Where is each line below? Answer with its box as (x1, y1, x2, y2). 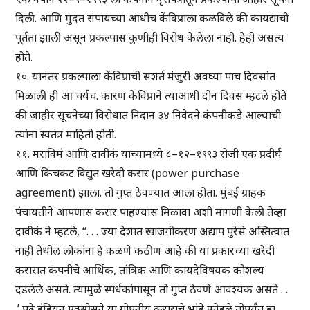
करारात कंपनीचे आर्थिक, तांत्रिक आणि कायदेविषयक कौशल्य (15, 262, 265, 278)
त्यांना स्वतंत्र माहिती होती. (15, 127, 117, 143)
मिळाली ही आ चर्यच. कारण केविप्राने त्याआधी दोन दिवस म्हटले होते (15, 88, 287, 104)
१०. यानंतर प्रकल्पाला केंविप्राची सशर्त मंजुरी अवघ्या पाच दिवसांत (15, 69, 276, 84)
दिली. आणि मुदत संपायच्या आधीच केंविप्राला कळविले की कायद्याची (15, 10, 289, 26)
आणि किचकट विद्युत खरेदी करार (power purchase (15, 165, 240, 181)
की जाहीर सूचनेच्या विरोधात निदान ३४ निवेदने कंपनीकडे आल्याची (15, 107, 282, 123)
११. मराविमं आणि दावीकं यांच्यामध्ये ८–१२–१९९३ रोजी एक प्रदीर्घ (15, 146, 282, 162)
